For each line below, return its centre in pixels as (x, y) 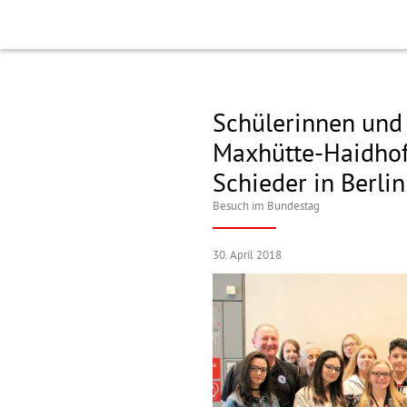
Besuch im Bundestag (266, 206)
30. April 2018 (247, 255)
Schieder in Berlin (309, 184)
